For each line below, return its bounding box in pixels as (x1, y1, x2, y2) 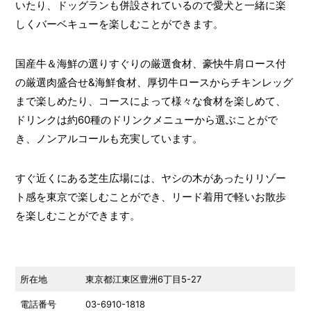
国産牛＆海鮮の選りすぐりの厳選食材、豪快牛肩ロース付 (15, 57, 286, 71)
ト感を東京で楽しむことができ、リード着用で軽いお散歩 (15, 190, 286, 204)
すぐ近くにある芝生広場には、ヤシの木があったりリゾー (15, 171, 286, 185)
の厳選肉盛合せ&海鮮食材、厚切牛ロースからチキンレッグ (15, 76, 293, 90)
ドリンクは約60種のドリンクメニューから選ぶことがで (15, 113, 278, 127)
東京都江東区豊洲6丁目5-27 (85, 274, 202, 285)
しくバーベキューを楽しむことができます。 (15, 17, 224, 31)
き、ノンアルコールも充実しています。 (15, 132, 203, 146)
